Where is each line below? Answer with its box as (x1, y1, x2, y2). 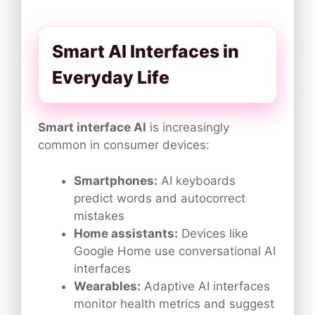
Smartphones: (74, 173, 157, 188)
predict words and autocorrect (74, 191, 245, 205)
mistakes (74, 208, 124, 223)
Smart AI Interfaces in (52, 41, 239, 63)
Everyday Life (52, 67, 169, 89)
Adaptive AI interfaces (141, 278, 270, 293)
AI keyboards (157, 173, 236, 188)
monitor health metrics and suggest (74, 296, 274, 311)
